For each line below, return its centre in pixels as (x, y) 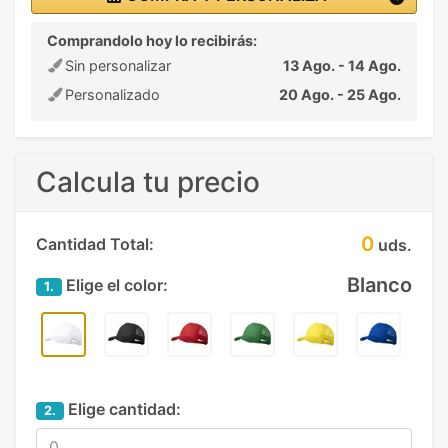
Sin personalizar (116, 65)
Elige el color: (115, 284)
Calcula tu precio (148, 181)
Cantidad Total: (95, 243)
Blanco (379, 284)
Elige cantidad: (122, 408)
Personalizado (110, 94)
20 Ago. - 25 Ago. (340, 94)
